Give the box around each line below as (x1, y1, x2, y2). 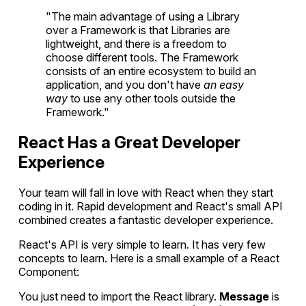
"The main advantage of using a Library (46, 10, 240, 24)
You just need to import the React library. (18, 290, 220, 304)
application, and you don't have (46, 78, 204, 92)
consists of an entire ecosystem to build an (46, 64, 257, 79)
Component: (18, 265, 80, 279)
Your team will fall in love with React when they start (18, 186, 274, 200)
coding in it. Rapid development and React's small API (18, 199, 283, 214)
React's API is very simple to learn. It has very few (18, 238, 266, 252)
